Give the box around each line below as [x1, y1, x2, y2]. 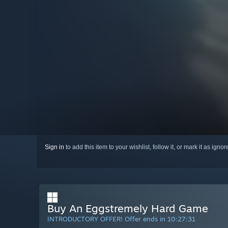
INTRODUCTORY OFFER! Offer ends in [47, 215, 167, 223]
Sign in [45, 144, 64, 151]
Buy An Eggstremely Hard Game [47, 202, 208, 215]
